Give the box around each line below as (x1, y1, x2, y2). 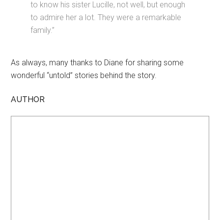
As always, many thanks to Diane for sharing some (11, 58, 184, 67)
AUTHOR (11, 95, 45, 104)
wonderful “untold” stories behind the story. (11, 71, 157, 80)
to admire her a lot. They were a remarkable (30, 13, 182, 22)
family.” (30, 26, 55, 35)
